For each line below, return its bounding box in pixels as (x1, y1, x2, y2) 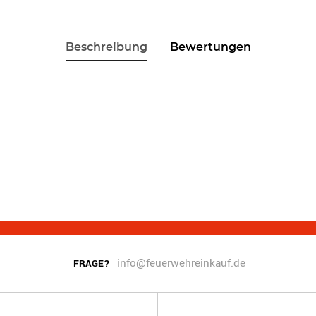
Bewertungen (169, 40, 251, 54)
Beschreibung (65, 40, 147, 54)
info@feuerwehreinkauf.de (117, 255, 246, 271)
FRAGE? (73, 257, 111, 270)
